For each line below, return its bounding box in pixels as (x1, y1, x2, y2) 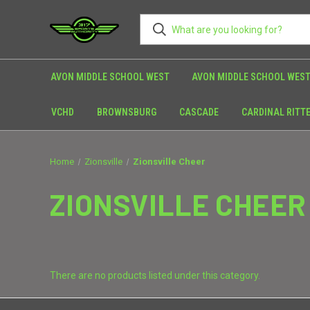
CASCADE (179, 107, 219, 118)
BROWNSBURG (96, 107, 156, 118)
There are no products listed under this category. (50, 270, 260, 281)
